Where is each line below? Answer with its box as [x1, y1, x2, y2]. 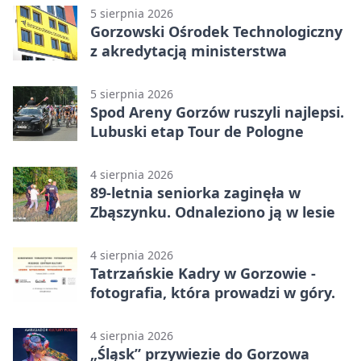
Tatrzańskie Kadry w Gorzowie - [90, 263, 316, 283]
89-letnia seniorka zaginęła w [90, 182, 301, 202]
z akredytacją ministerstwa [90, 40, 287, 60]
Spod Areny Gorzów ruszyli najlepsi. [90, 102, 344, 122]
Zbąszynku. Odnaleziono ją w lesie [90, 201, 335, 222]
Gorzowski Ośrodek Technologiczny [90, 21, 342, 41]
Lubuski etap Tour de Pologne [90, 121, 304, 141]
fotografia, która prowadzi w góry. [90, 282, 335, 302]
